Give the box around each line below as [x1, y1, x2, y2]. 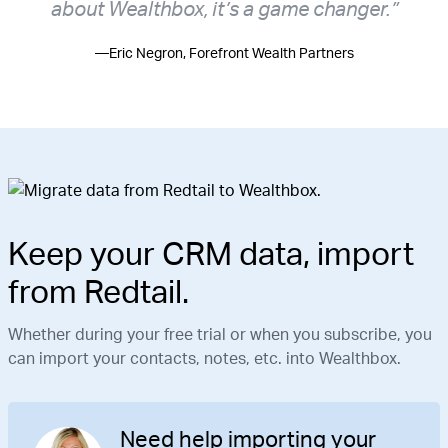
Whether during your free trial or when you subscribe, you [8, 323, 432, 344]
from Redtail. [8, 270, 189, 311]
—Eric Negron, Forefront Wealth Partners [94, 44, 354, 62]
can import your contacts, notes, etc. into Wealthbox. [8, 347, 401, 368]
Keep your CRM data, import [8, 232, 414, 273]
